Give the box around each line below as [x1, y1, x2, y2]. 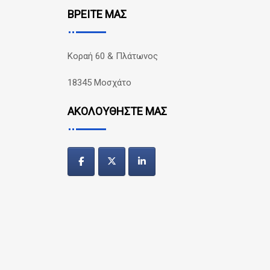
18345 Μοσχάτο [67, 77, 131, 89]
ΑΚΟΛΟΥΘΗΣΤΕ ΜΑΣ [67, 104, 167, 118]
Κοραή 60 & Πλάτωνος [67, 50, 158, 61]
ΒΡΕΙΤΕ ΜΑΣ [67, 7, 127, 20]
